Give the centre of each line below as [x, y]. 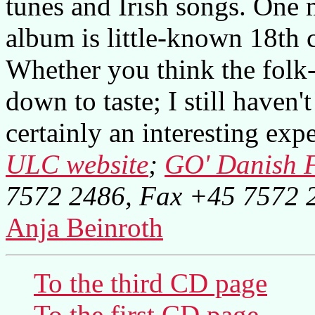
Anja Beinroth [84, 227]
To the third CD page [150, 283]
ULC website [77, 164]
